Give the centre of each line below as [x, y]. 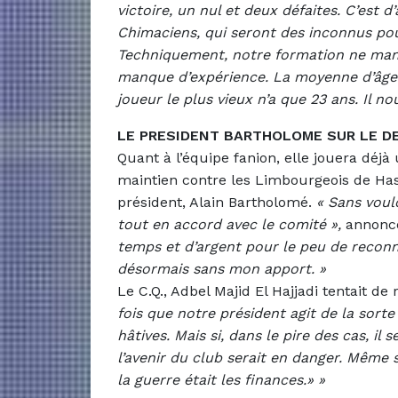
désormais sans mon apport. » [222, 268]
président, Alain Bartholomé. [217, 202]
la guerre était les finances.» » [221, 379]
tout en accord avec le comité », [229, 224]
